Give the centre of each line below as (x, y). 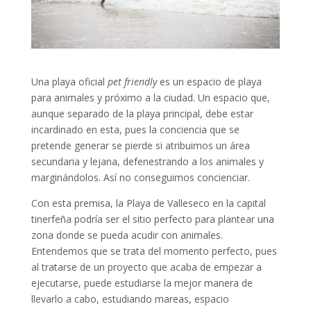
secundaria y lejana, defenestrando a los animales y (147, 161)
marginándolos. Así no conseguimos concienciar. (140, 177)
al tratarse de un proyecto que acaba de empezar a (146, 267)
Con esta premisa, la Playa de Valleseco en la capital (148, 203)
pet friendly (132, 81)
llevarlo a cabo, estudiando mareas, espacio (130, 299)
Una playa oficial (69, 81)
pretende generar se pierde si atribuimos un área (140, 145)
